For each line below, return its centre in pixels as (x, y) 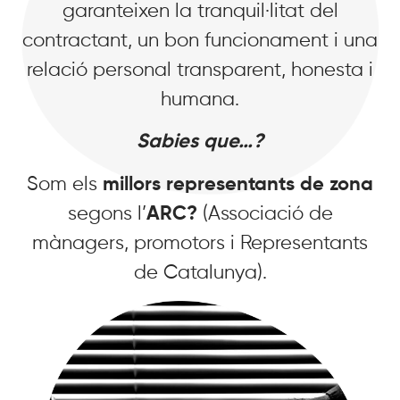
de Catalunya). (200, 273)
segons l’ (107, 214)
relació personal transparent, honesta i (200, 71)
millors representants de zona (238, 184)
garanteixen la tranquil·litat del (200, 12)
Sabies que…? (200, 142)
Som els (65, 184)
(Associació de (265, 214)
